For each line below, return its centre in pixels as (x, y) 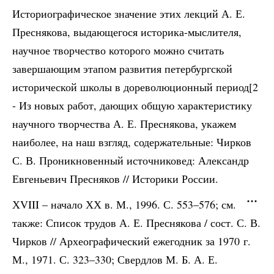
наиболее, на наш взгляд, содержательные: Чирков (132, 142)
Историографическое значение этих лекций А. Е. (129, 13)
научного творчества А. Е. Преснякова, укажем (124, 124)
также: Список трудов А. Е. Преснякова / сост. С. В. (136, 223)
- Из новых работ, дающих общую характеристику (132, 105)
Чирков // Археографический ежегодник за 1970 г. (131, 241)
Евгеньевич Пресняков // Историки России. (115, 179)
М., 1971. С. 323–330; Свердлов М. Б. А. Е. (115, 259)
